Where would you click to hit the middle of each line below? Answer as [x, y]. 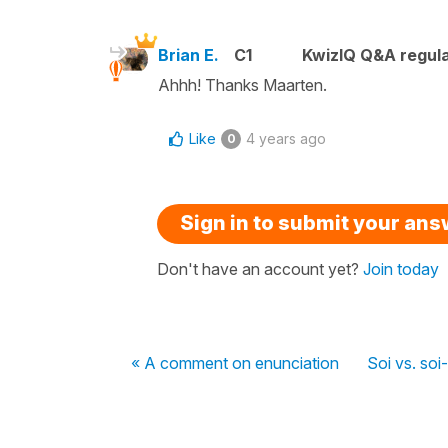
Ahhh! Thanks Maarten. [244, 84]
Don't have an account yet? [260, 268]
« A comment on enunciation [235, 362]
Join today [401, 268]
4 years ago [286, 138]
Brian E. [188, 54]
